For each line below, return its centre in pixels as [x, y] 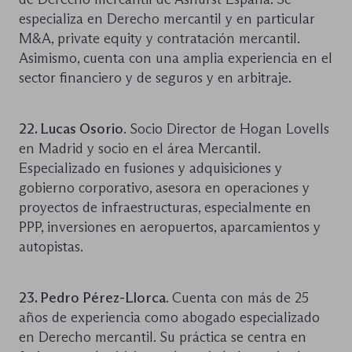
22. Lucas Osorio [71, 128]
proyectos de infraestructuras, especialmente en [165, 207]
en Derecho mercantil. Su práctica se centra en [163, 337]
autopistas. [51, 246]
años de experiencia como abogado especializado [169, 317]
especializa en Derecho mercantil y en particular [167, 18]
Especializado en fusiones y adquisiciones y [150, 168]
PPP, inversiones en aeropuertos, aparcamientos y [170, 227]
